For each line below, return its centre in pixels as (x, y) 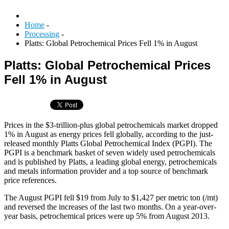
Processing (42, 34)
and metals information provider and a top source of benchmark (106, 171)
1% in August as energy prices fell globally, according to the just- (109, 134)
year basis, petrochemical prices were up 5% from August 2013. (107, 216)
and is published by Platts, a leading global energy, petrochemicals (110, 162)
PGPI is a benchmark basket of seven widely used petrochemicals (110, 152)
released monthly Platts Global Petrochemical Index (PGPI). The (108, 143)
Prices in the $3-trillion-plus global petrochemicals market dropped (111, 125)
